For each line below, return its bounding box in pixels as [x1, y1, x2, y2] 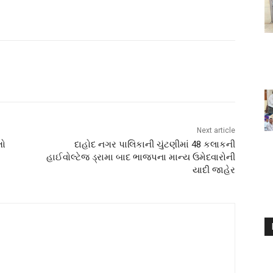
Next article [196, 126, 235, 135]
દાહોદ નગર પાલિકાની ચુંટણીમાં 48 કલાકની [74, 139, 235, 151]
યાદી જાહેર [192, 165, 235, 176]
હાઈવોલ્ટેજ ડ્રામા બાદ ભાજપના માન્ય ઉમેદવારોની [46, 152, 235, 163]
